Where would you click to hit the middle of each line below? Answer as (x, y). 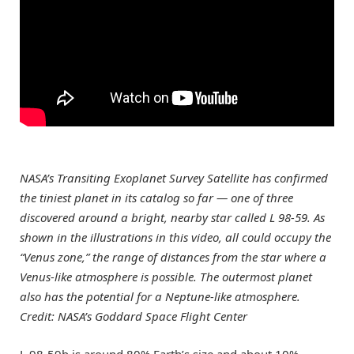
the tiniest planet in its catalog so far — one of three (156, 197)
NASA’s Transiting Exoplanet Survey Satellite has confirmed (174, 177)
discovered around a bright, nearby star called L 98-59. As (172, 217)
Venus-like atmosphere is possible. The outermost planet (166, 276)
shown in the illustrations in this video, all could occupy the (175, 237)
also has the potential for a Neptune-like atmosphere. (160, 296)
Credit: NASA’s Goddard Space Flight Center (134, 316)
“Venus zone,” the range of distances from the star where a (173, 256)
